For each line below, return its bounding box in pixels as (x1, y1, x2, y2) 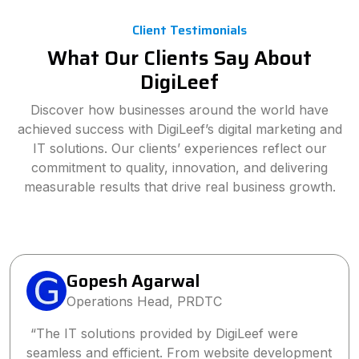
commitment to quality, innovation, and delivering (31, 159, 328, 175)
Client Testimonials (131, 20, 247, 40)
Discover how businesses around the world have (30, 102, 329, 118)
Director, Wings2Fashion (67, 293, 216, 309)
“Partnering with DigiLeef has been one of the (26, 325, 305, 341)
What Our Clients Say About (47, 42, 312, 74)
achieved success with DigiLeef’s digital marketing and (17, 121, 342, 137)
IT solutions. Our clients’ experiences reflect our (32, 140, 327, 156)
